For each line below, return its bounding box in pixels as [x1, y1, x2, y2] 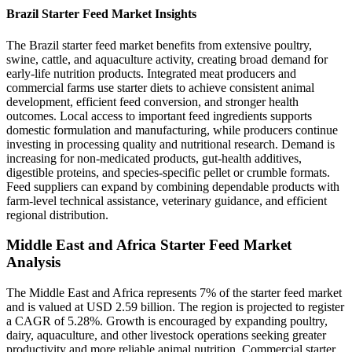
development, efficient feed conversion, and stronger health [6, 94, 299, 108]
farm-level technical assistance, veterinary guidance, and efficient [6, 193, 327, 207]
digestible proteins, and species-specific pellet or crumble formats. [6, 165, 330, 179]
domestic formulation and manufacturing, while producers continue [6, 123, 338, 137]
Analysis [6, 254, 60, 271]
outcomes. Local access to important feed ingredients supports [6, 108, 312, 123]
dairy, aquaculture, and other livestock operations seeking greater [6, 328, 326, 343]
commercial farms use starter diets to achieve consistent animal [6, 80, 314, 94]
